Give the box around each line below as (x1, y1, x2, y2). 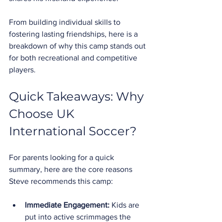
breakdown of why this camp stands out (9, 42, 148, 50)
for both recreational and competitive (9, 54, 139, 62)
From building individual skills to (9, 18, 122, 26)
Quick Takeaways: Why (9, 89, 147, 104)
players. (9, 65, 36, 74)
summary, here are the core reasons (9, 165, 134, 173)
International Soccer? (9, 124, 137, 138)
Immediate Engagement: (25, 201, 110, 209)
